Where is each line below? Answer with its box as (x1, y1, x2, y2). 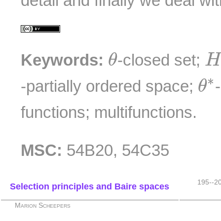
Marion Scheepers (15, 201, 71, 209)
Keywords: (21, 51, 104, 70)
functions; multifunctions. (21, 103, 197, 122)
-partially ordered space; (21, 77, 198, 96)
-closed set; (117, 51, 205, 70)
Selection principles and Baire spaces (10, 181, 169, 191)
